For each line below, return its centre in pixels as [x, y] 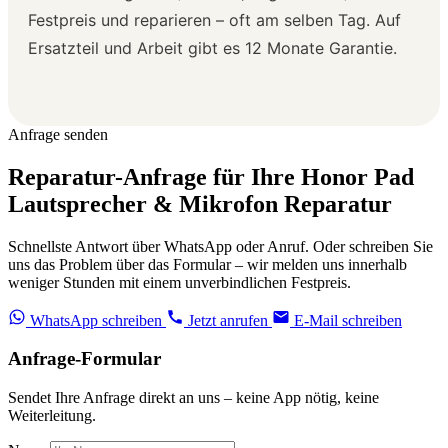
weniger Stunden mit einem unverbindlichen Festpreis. [179, 282]
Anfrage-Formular [84, 359]
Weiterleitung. [52, 416]
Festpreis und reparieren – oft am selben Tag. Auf [214, 19]
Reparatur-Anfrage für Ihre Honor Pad [211, 176]
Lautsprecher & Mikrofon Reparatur [200, 203]
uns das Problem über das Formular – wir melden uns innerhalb [207, 264]
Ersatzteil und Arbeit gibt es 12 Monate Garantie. [212, 47]
